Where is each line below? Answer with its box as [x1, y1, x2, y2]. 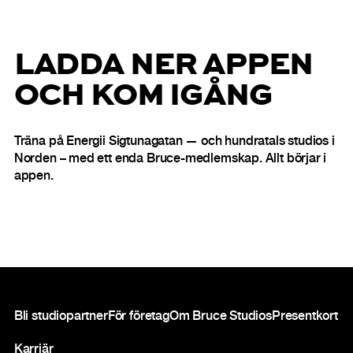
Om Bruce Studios [169, 310, 272, 324]
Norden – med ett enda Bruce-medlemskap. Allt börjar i [13, 153, 327, 167]
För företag [107, 310, 169, 324]
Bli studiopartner [13, 310, 108, 324]
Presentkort [271, 310, 338, 324]
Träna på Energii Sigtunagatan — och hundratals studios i [13, 136, 335, 150]
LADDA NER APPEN [13, 39, 314, 85]
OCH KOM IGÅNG [13, 70, 273, 116]
